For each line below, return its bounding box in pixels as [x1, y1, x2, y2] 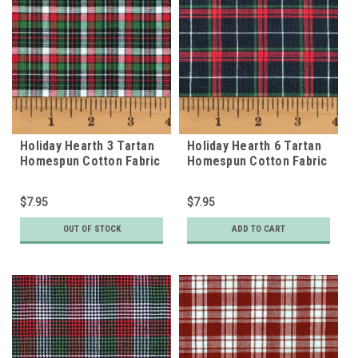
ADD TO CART [232, 223, 285, 234]
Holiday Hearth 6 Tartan [187, 137, 321, 153]
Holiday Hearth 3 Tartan [20, 137, 154, 153]
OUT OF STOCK [62, 223, 121, 234]
